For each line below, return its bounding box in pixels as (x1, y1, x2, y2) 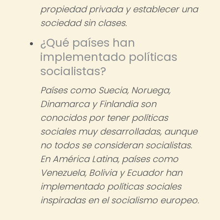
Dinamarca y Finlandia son (40, 98, 156, 110)
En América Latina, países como (40, 153, 178, 165)
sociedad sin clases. (40, 17, 127, 29)
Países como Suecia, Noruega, (40, 84, 170, 96)
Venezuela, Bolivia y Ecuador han (40, 166, 182, 179)
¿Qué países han (40, 35, 135, 51)
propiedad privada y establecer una (40, 3, 198, 15)
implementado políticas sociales (40, 180, 181, 192)
